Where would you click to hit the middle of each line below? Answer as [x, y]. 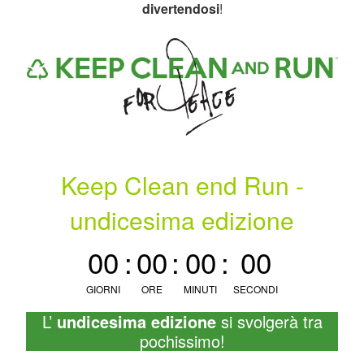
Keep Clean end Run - [182, 185]
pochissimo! [182, 341]
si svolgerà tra [269, 322]
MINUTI [200, 289]
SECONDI [256, 289]
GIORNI [103, 289]
